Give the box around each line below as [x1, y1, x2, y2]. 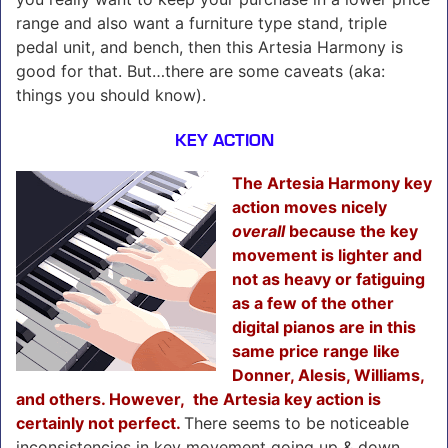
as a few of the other [232, 292, 394, 313]
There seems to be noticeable [184, 412, 409, 433]
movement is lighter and [232, 244, 422, 265]
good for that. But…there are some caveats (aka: [16, 60, 385, 81]
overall [232, 220, 285, 241]
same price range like [232, 340, 400, 361]
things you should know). [16, 84, 206, 105]
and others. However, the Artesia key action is [16, 388, 381, 409]
